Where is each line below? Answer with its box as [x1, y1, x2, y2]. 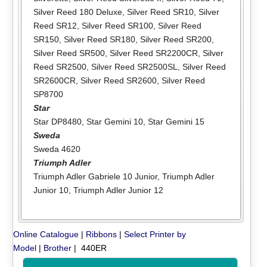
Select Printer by [124, 229, 187, 240]
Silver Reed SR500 [33, 48, 105, 58]
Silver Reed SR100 [81, 21, 153, 31]
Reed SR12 [33, 21, 77, 31]
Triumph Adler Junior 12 [73, 185, 163, 195]
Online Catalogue [13, 229, 79, 240]
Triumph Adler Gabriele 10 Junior [33, 172, 157, 182]
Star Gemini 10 [86, 117, 143, 127]
